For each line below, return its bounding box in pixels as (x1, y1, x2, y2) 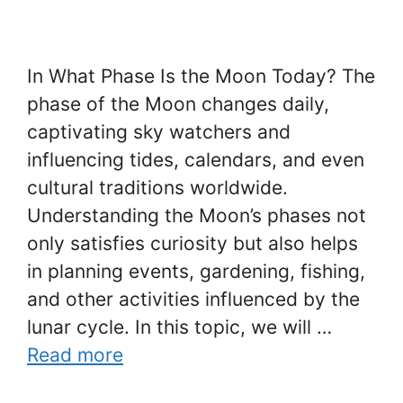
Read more (27, 344, 123, 366)
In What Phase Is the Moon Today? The (27, 65, 375, 87)
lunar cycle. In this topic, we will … (27, 316, 332, 338)
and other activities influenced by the (27, 288, 360, 310)
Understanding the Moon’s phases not (27, 204, 366, 227)
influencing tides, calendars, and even (27, 148, 364, 171)
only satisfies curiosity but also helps (27, 232, 358, 255)
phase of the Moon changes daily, (27, 93, 329, 115)
